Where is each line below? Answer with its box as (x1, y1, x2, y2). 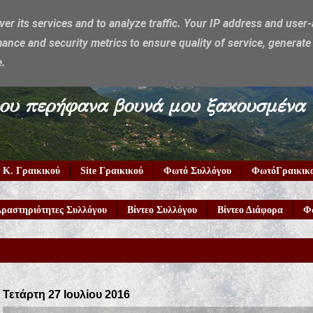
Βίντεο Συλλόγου (127, 204, 197, 215)
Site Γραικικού (80, 166, 143, 176)
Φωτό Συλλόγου (163, 166, 231, 176)
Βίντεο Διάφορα (217, 204, 283, 215)
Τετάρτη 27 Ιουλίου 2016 (3, 289, 130, 300)
